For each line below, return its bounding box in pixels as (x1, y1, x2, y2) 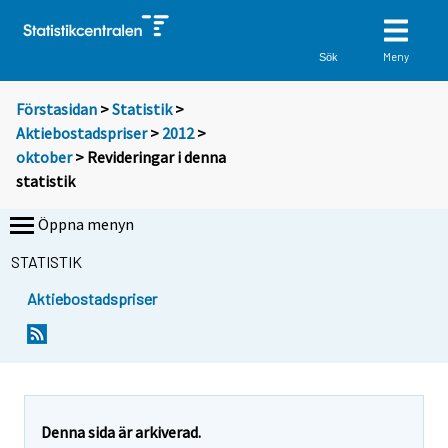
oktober (16, 147, 72, 168)
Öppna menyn (38, 214, 134, 235)
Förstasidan (16, 99, 97, 120)
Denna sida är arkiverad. (41, 421, 201, 442)
